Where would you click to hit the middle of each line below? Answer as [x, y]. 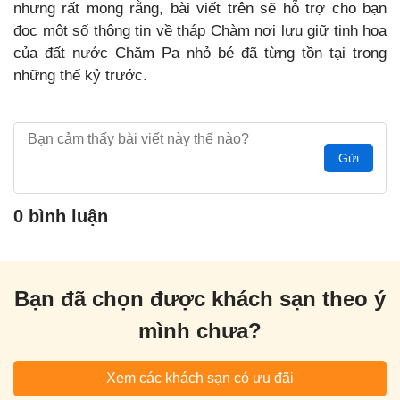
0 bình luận [61, 216]
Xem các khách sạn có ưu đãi [200, 378]
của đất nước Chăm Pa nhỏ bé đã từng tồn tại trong [200, 53]
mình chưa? [200, 330]
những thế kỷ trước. [80, 75]
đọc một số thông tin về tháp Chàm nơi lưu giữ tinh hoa [200, 30]
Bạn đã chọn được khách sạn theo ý [200, 298]
